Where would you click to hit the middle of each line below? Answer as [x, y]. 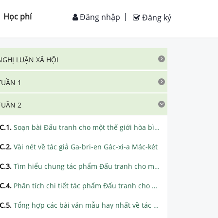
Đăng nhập [99, 17]
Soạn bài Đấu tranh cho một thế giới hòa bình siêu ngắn [84, 127]
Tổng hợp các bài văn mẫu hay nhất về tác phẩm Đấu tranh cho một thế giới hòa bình [83, 205]
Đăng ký [156, 18]
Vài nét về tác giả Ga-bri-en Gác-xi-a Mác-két [86, 147]
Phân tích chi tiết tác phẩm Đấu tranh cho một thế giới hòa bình [83, 186]
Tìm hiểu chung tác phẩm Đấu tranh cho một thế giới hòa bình [84, 166]
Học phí [18, 17]
